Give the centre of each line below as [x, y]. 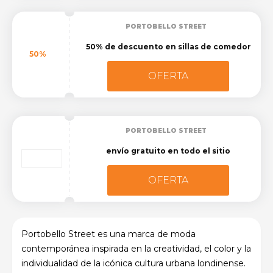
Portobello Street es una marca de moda [108, 234]
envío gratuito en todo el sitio [168, 151]
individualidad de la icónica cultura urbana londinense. [133, 263]
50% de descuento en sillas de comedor [168, 46]
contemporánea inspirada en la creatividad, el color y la [136, 248]
